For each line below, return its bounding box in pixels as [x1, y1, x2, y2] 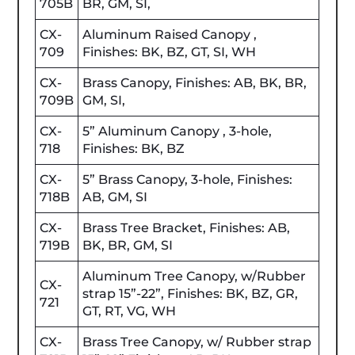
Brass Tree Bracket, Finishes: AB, [82, 219, 291, 235]
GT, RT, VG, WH [82, 303, 177, 319]
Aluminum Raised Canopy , [82, 26, 258, 42]
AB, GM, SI [82, 189, 148, 204]
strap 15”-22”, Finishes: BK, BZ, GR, [82, 285, 299, 301]
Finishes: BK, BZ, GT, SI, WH [82, 44, 257, 59]
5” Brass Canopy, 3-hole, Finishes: [82, 171, 293, 187]
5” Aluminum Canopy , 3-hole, [82, 123, 273, 139]
